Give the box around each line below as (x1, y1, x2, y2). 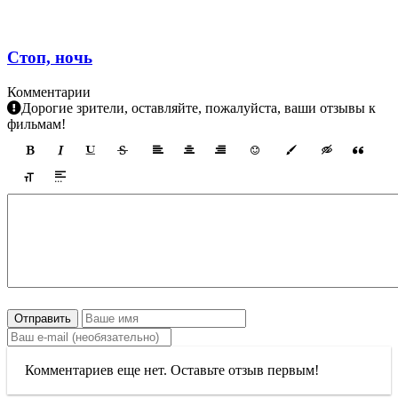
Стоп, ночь (7, 48, 92, 68)
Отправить (14, 312, 71, 326)
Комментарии (7, 84, 91, 100)
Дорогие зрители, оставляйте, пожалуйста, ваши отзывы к (21, 100, 376, 116)
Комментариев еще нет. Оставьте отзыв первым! (25, 362, 319, 378)
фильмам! (7, 116, 66, 132)
